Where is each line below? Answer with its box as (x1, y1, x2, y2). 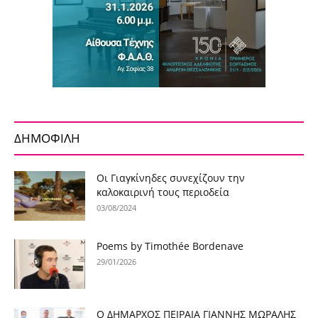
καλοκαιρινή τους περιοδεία (97, 185, 229, 199)
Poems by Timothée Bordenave (97, 239, 243, 253)
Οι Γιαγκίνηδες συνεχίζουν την (97, 171, 245, 185)
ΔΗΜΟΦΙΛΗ (14, 130, 80, 147)
